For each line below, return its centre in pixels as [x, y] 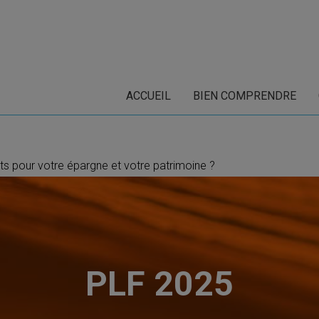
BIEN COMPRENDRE [245, 96]
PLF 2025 [159, 284]
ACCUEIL [148, 96]
